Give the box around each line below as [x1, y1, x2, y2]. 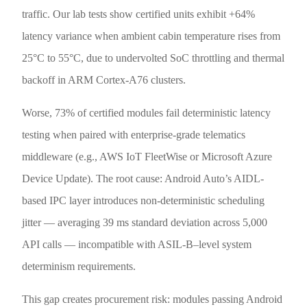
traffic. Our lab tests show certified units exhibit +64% [22, 8, 256, 20]
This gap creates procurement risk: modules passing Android [22, 293, 283, 305]
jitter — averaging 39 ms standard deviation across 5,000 [22, 216, 268, 228]
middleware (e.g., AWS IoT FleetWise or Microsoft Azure [22, 150, 273, 162]
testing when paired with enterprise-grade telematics [22, 128, 246, 140]
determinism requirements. [22, 260, 136, 272]
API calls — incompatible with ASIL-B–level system [22, 238, 252, 250]
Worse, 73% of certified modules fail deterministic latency [22, 106, 271, 119]
